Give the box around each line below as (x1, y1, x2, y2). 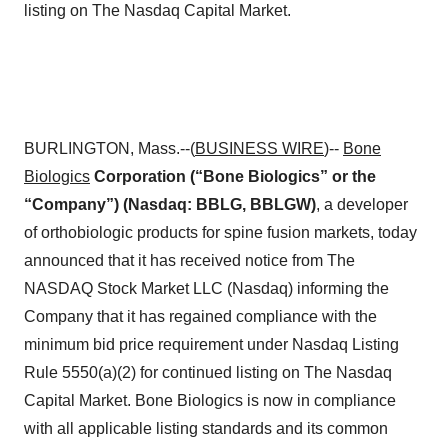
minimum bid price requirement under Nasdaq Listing (24, 336, 399, 353)
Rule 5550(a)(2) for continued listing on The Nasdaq (24, 364, 392, 381)
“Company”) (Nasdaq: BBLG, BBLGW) (24, 196, 316, 213)
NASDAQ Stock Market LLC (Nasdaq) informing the (24, 280, 389, 297)
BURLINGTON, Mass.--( (24, 140, 195, 157)
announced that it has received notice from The (24, 252, 355, 269)
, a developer (316, 196, 408, 213)
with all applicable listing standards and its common (24, 420, 388, 437)
